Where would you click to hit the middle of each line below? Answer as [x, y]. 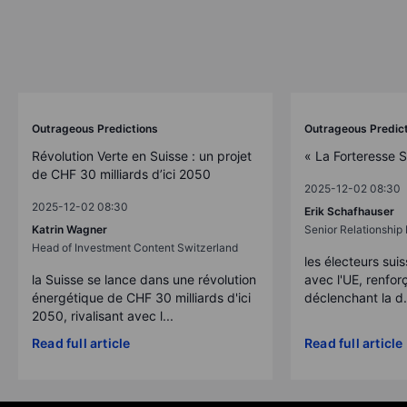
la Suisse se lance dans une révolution [144, 279]
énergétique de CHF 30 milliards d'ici [141, 297]
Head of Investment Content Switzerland [135, 247]
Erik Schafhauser [349, 211]
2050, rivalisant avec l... [103, 315]
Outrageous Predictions [95, 128]
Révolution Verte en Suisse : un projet [142, 155]
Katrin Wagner [69, 229]
